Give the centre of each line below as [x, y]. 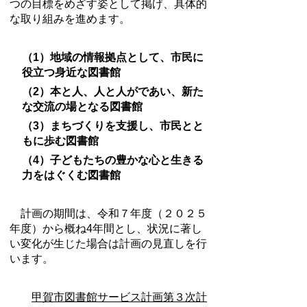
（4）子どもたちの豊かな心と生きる [113, 160]
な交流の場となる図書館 [82, 107]
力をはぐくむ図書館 [71, 175]
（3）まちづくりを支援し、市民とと [113, 126]
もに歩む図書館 [60, 141]
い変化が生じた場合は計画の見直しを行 [108, 244]
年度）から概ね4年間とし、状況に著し [106, 229]
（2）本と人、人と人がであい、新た [113, 91]
